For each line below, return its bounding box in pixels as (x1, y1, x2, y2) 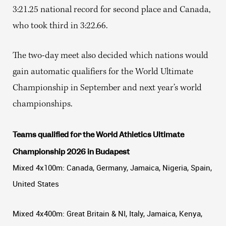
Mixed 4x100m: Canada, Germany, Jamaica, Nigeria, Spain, (13, 162, 212, 173)
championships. (13, 99, 72, 109)
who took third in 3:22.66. (13, 21, 107, 31)
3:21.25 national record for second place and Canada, (13, 5, 210, 15)
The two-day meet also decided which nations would (13, 51, 208, 61)
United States (13, 178, 59, 189)
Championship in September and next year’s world (13, 83, 202, 93)
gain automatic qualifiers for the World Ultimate (13, 67, 193, 77)
